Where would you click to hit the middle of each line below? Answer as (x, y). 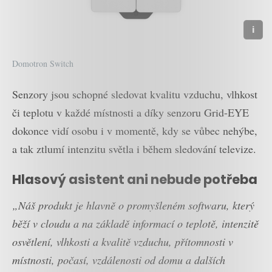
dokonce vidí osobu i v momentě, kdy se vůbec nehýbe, (135, 130)
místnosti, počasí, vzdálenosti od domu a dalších (119, 260)
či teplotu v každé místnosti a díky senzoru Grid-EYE (131, 112)
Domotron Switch (43, 63)
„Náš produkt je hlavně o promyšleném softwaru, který (133, 205)
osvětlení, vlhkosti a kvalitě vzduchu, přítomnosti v (123, 241)
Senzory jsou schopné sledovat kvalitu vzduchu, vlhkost (135, 94)
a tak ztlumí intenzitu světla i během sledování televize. (134, 148)
